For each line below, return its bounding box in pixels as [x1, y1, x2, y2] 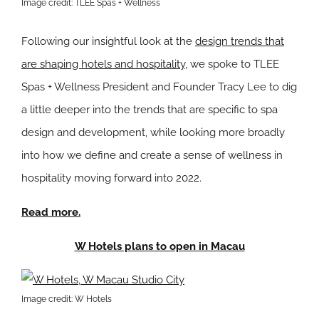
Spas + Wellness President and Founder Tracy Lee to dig [21, 80, 297, 94]
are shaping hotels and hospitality [21, 58, 185, 71]
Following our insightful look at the [21, 35, 195, 48]
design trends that [195, 35, 284, 48]
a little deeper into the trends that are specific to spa [21, 103, 278, 117]
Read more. [21, 206, 80, 219]
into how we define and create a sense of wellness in [21, 149, 283, 162]
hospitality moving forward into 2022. [21, 172, 202, 185]
